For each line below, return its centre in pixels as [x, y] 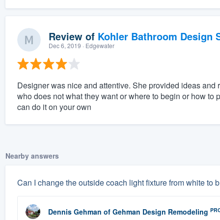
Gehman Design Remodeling [160, 212]
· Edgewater [97, 46]
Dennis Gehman [75, 212]
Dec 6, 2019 [65, 46]
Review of [73, 36]
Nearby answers [32, 156]
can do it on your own [54, 107]
